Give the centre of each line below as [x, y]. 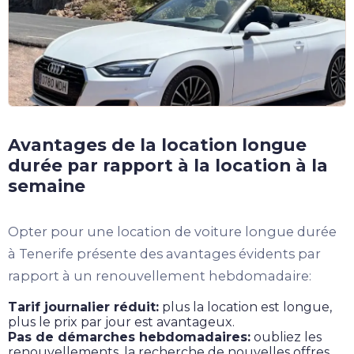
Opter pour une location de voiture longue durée [172, 232]
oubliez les [286, 337]
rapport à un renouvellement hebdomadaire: [160, 276]
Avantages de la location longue [157, 145]
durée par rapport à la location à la [168, 166]
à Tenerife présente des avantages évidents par [164, 254]
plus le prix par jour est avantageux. [121, 322]
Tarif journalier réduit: [83, 307]
